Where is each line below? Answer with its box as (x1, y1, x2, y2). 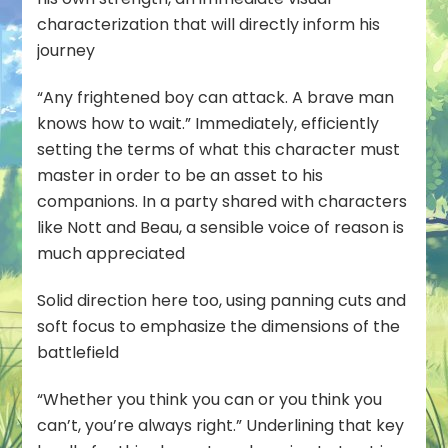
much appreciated (37, 241, 186, 265)
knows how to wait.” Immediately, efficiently (37, 111, 380, 135)
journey (37, 38, 96, 62)
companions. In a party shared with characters (37, 189, 408, 213)
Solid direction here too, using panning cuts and (37, 288, 407, 312)
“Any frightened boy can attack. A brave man (37, 85, 395, 109)
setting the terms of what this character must (37, 137, 401, 161)
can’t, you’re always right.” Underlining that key (37, 413, 405, 437)
